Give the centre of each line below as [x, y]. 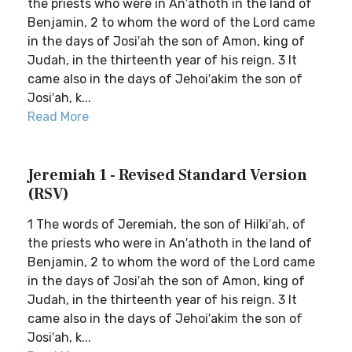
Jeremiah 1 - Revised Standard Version [167, 175]
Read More [58, 117]
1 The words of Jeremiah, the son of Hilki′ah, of [167, 224]
